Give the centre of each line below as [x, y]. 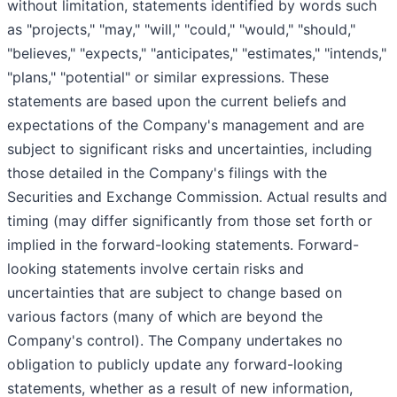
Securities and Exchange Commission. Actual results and [197, 196]
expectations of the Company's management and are [186, 125]
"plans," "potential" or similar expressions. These [168, 77]
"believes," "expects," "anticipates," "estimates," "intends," [197, 53]
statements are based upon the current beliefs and [177, 101]
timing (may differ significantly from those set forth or [190, 220]
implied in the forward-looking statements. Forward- [183, 244]
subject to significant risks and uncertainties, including [190, 148]
